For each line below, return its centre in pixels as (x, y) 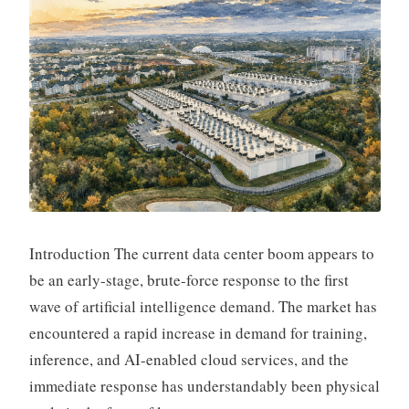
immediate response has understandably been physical (204, 386)
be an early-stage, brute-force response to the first (189, 280)
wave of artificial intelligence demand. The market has (203, 307)
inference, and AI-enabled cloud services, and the (189, 360)
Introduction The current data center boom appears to (201, 254)
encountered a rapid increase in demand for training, (198, 333)
